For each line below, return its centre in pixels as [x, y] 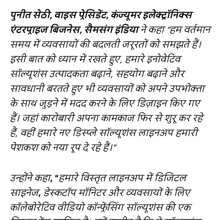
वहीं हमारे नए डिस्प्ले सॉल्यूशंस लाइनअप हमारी [109, 132]
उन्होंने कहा [30, 178]
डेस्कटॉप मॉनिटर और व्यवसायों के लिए [117, 192]
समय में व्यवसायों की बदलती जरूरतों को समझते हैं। [106, 44]
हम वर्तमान [190, 29]
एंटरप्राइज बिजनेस [45, 29]
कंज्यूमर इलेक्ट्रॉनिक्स [151, 14]
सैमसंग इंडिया [111, 29]
